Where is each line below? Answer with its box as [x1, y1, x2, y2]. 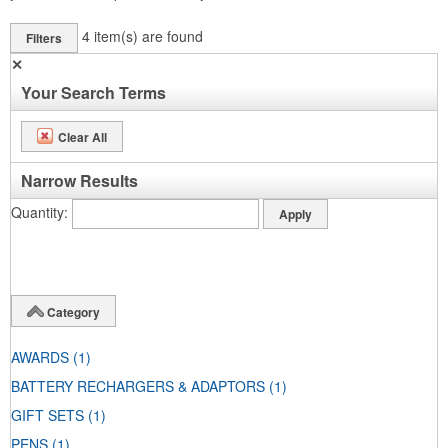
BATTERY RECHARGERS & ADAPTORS [11, 376, 265, 397]
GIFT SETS [11, 405, 84, 426]
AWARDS [11, 347, 69, 368]
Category [47, 302, 100, 321]
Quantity [11, 201, 64, 222]
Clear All [58, 127, 107, 146]
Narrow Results [21, 169, 138, 192]
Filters [26, 29, 62, 47]
